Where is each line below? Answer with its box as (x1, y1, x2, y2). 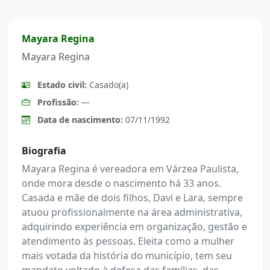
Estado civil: (37, 79, 87, 90)
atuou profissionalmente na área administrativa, (22, 206, 242, 219)
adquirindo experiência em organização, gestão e (22, 220, 247, 233)
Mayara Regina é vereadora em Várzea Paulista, (22, 162, 239, 175)
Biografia (22, 144, 66, 157)
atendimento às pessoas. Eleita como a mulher (22, 234, 234, 248)
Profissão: (37, 96, 79, 108)
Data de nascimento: (37, 114, 123, 125)
